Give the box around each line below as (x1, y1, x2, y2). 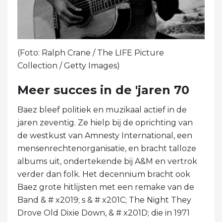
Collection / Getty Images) (17, 60, 120, 70)
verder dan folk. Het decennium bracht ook (17, 169, 190, 179)
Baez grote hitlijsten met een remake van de (17, 182, 194, 192)
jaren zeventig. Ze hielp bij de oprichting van (17, 117, 193, 127)
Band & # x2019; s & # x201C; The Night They (17, 195, 191, 205)
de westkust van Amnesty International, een (17, 130, 192, 140)
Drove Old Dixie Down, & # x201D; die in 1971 (17, 208, 190, 218)
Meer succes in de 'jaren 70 (17, 82, 189, 97)
